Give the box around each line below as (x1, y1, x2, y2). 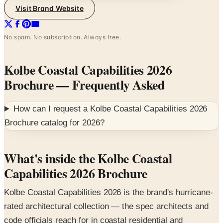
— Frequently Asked (53, 52, 165, 71)
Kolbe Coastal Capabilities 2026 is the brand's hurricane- (4, 164, 214, 174)
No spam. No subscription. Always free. (4, 10, 121, 18)
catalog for (38, 95, 82, 105)
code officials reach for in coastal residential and (4, 192, 183, 202)
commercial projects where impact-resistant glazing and (4, 206, 211, 216)
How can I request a (13, 81, 90, 91)
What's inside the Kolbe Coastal (4, 125, 172, 145)
